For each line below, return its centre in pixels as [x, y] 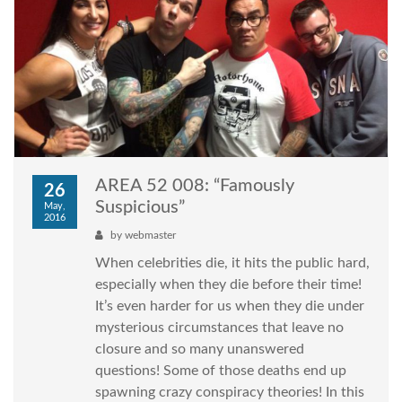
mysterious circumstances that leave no [219, 328]
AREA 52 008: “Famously [195, 186]
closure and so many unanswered [200, 350]
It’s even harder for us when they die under [230, 306]
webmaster [150, 236]
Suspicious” [140, 208]
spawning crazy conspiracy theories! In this [230, 393]
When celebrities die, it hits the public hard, [232, 263]
